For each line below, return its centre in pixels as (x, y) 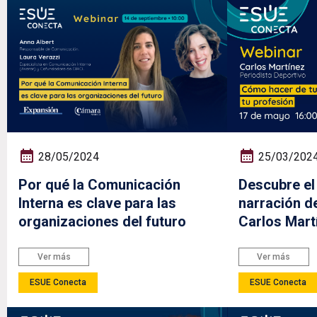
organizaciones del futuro (102, 222)
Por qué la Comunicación (99, 185)
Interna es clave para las (97, 203)
